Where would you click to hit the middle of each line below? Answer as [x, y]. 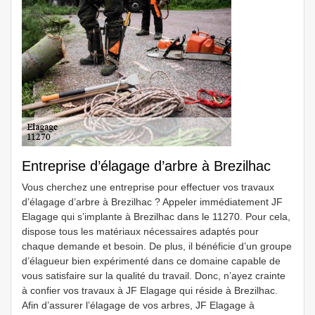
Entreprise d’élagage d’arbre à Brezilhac [146, 166]
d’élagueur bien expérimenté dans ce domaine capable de [151, 261]
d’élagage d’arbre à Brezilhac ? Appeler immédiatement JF [152, 202]
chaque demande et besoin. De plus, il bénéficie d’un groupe [157, 246]
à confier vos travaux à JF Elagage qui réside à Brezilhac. [150, 290]
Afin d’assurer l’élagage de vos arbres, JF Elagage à [138, 305]
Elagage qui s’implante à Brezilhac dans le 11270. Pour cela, [156, 217]
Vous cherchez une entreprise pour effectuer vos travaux [148, 187]
